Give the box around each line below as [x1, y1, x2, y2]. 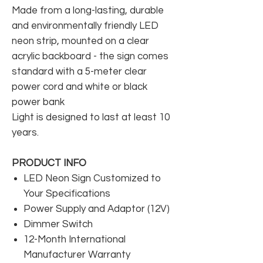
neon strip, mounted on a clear [12, 35, 149, 46]
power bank [12, 96, 65, 107]
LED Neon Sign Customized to [23, 173, 161, 184]
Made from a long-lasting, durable [12, 5, 164, 16]
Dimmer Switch [23, 218, 93, 230]
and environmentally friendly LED [12, 20, 159, 31]
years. [12, 127, 39, 138]
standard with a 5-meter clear [12, 66, 147, 77]
